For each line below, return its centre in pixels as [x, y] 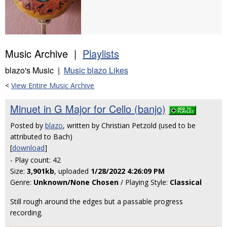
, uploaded [72, 171]
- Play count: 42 [35, 160]
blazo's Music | [34, 70]
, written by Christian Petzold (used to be [129, 125]
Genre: [22, 182]
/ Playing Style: [144, 182]
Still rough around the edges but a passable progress [97, 201]
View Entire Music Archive [53, 85]
